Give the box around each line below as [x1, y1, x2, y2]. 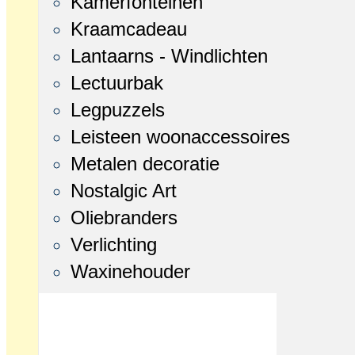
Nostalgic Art [71, 180, 177, 201]
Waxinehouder [71, 261, 190, 282]
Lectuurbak [71, 72, 163, 94]
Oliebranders [71, 207, 177, 228]
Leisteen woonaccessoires [71, 126, 290, 147]
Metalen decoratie [71, 153, 219, 174]
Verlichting [71, 234, 157, 255]
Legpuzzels [71, 99, 165, 120]
